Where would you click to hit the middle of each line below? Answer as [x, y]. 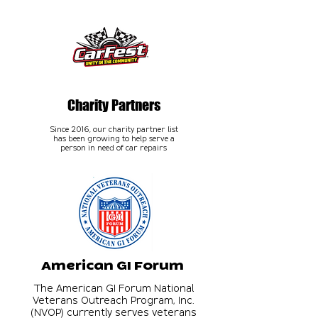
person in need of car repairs [114, 147]
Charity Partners [114, 105]
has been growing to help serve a [114, 138]
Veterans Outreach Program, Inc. [114, 300]
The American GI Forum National [114, 288]
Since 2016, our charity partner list [114, 129]
